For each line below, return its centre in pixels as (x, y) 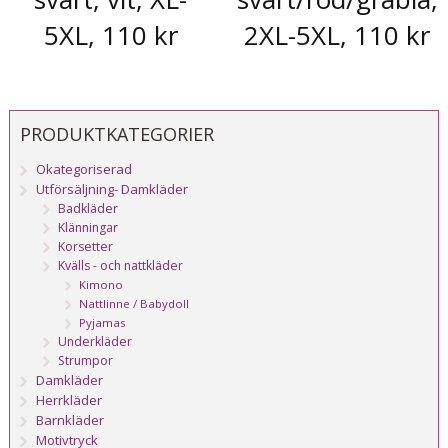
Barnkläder (70, 420)
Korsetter (86, 247)
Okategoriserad (84, 169)
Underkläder (95, 342)
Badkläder (88, 209)
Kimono (101, 285)
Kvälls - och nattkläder (121, 266)
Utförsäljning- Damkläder (112, 189)
